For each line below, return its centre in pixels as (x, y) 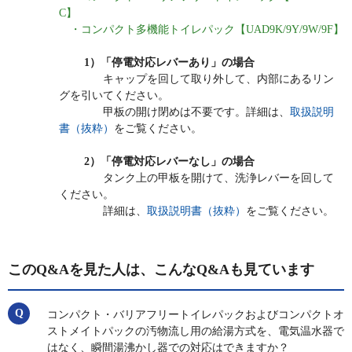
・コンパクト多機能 (114, 30)
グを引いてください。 (114, 96)
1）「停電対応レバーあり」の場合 (169, 63)
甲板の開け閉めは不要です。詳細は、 (174, 112)
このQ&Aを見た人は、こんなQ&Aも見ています (161, 270)
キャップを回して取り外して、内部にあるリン (196, 79)
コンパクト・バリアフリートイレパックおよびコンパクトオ (196, 315)
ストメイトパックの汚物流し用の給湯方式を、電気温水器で (196, 332)
